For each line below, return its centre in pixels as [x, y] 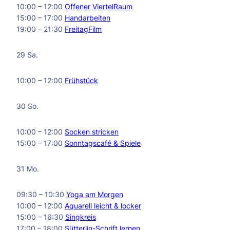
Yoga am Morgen [95, 194]
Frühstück [81, 80]
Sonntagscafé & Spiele [103, 143]
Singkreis [81, 217]
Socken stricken [92, 132]
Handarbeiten [88, 18]
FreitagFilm [83, 29]
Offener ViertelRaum [99, 6]
